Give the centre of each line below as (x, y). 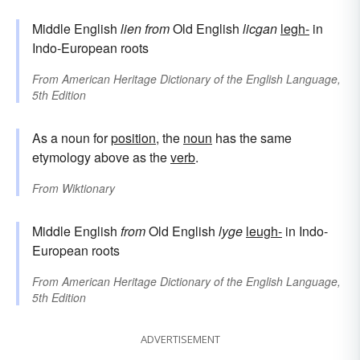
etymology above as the (101, 157)
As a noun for (72, 137)
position (133, 137)
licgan (260, 28)
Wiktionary (88, 188)
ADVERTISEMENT (180, 339)
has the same (252, 137)
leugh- (264, 231)
